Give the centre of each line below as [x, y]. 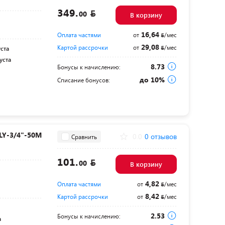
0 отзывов [160, 136]
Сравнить [84, 136]
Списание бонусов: [83, 80]
